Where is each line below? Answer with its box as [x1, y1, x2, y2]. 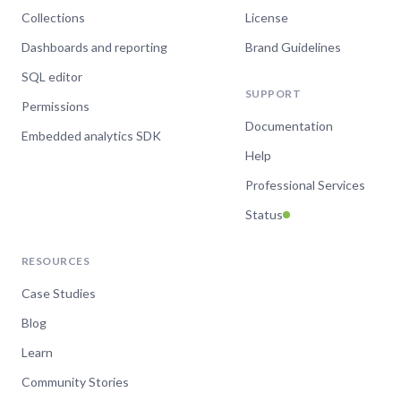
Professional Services [245, 177, 365, 192]
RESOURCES [21, 254, 90, 268]
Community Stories [21, 374, 129, 389]
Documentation [245, 118, 333, 133]
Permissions [21, 98, 90, 114]
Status [245, 207, 283, 222]
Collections [21, 10, 85, 25]
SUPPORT [245, 87, 302, 100]
